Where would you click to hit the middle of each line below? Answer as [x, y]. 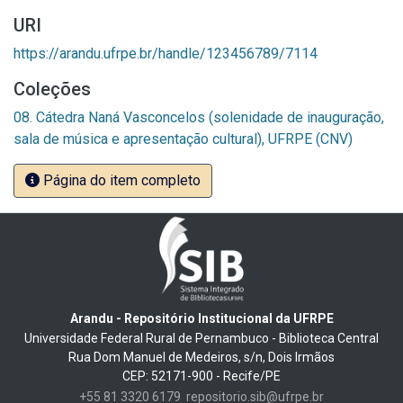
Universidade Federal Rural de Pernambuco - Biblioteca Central [201, 338]
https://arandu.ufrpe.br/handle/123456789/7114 [166, 54]
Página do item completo [120, 181]
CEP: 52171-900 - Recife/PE [201, 376]
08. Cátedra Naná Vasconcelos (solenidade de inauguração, [199, 118]
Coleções [52, 90]
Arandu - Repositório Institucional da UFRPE [201, 318]
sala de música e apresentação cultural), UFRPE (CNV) [183, 139]
